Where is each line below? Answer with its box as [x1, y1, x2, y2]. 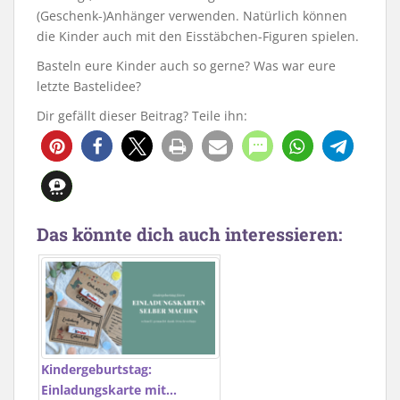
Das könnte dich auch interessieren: [37, 222, 342, 246]
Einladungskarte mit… [41, 380, 177, 398]
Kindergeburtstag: [41, 360, 152, 378]
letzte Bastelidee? [37, 78, 141, 96]
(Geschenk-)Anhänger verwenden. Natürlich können [37, 7, 347, 25]
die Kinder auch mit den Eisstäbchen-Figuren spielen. [37, 28, 359, 46]
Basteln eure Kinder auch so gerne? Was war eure [37, 57, 336, 75]
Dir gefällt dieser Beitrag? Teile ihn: [37, 107, 247, 125]
